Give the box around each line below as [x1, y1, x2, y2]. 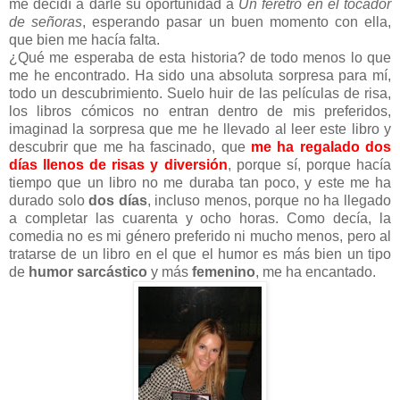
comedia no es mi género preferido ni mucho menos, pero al [9, 229, 391, 245]
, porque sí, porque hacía [227, 157, 392, 173]
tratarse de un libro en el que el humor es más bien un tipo [9, 246, 391, 262]
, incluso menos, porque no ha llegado [146, 193, 392, 209]
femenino [192, 264, 255, 280]
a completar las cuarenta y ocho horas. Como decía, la [9, 211, 391, 227]
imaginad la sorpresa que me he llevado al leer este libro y [9, 121, 391, 137]
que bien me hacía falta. [9, 32, 160, 48]
